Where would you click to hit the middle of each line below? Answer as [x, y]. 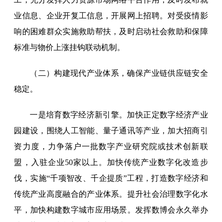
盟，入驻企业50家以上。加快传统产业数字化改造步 [111, 163]
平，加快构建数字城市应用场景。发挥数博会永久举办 [111, 210]
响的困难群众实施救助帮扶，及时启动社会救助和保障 [111, 32]
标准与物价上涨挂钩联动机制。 [70, 48]
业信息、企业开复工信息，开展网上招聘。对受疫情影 [111, 16]
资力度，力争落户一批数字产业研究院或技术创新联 [111, 147]
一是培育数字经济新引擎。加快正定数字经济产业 [119, 115]
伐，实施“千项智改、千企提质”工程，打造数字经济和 [111, 178]
